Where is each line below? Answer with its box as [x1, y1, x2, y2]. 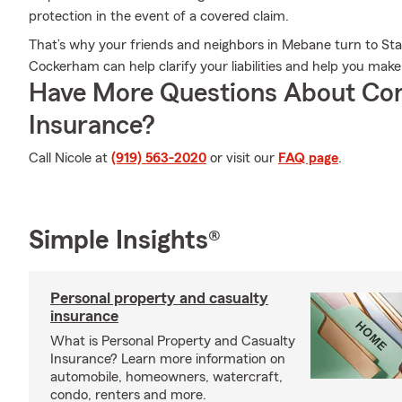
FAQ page [278, 151, 338, 165]
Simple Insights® [29, 227, 221, 254]
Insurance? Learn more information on [50, 352, 285, 366]
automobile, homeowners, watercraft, [50, 370, 283, 384]
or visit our [206, 151, 278, 165]
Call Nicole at [29, 151, 111, 165]
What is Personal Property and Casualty [50, 334, 295, 348]
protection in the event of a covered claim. [29, 9, 289, 23]
